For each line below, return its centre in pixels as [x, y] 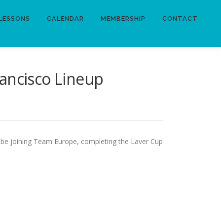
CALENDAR [65, 18]
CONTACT [180, 18]
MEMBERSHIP [123, 18]
